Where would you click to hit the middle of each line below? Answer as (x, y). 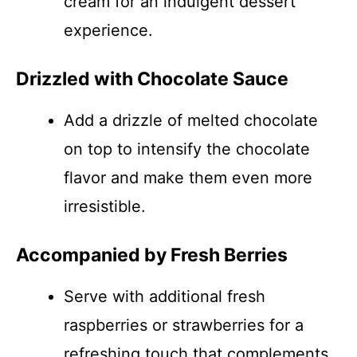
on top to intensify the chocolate (187, 149)
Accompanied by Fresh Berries (152, 255)
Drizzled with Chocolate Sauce (152, 79)
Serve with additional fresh (165, 296)
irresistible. (105, 206)
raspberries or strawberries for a (184, 325)
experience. (108, 30)
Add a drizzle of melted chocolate (191, 120)
